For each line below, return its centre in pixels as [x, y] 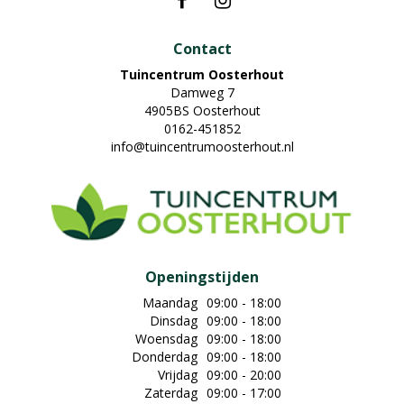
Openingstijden [202, 277]
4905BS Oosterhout [202, 111]
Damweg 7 [202, 93]
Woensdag [166, 339]
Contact [202, 49]
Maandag [170, 303]
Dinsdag [174, 321]
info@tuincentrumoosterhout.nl [202, 147]
